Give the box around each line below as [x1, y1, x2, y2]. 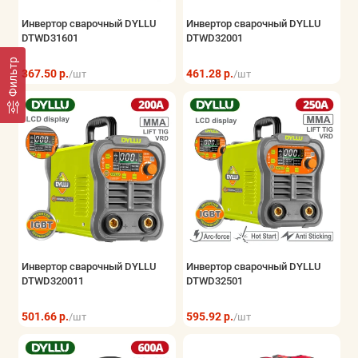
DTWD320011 [21, 275, 84, 288]
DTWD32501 [185, 275, 243, 288]
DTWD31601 [21, 32, 78, 45]
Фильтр [6, 57, 19, 97]
